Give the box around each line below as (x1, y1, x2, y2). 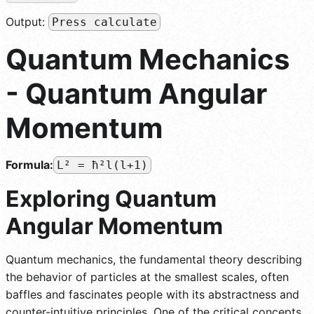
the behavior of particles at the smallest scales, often (6, 269, 289, 284)
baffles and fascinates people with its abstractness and (6, 287, 299, 301)
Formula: (6, 157, 53, 172)
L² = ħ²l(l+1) (57, 158, 148, 172)
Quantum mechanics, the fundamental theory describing (6, 252, 302, 266)
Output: (6, 14, 48, 29)
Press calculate (52, 15, 157, 29)
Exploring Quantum (6, 184, 217, 212)
